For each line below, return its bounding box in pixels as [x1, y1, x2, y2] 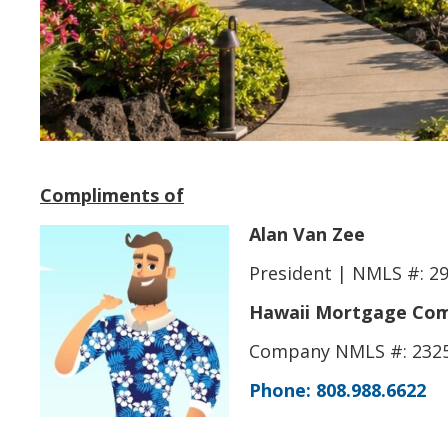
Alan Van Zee [249, 221, 365, 246]
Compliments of [40, 182, 184, 207]
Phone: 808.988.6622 [249, 377, 426, 402]
